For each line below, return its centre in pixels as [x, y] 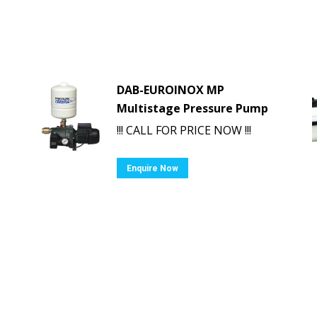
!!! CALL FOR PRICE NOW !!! [184, 130]
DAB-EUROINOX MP [171, 90]
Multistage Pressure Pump [192, 108]
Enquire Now [152, 168]
